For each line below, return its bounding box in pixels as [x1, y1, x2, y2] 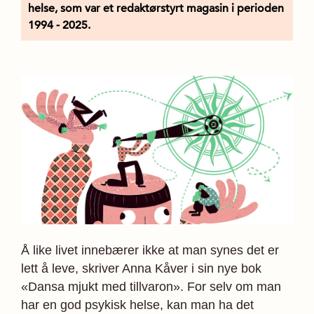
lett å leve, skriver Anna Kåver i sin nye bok [21, 261, 261, 275]
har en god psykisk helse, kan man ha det [21, 298, 254, 312]
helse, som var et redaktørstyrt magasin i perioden [28, 1, 284, 15]
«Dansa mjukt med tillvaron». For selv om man [21, 280, 281, 294]
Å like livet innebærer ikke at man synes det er [21, 243, 279, 257]
